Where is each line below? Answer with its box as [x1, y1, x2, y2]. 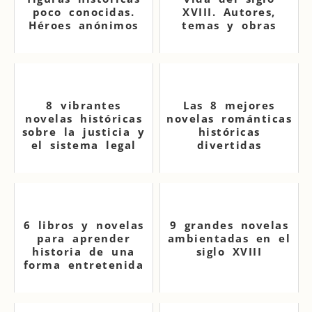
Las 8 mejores [183, 98, 275, 112]
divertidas [196, 138, 262, 152]
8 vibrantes [46, 98, 121, 112]
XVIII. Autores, [182, 5, 276, 19]
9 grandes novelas [169, 218, 289, 232]
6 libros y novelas [23, 218, 144, 232]
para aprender [36, 231, 131, 245]
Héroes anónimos [29, 18, 139, 32]
